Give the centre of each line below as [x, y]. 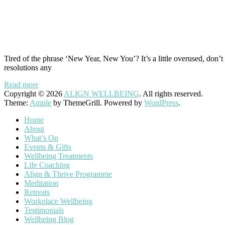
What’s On [41, 138]
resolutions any [28, 68]
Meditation [41, 183]
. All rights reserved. [171, 94]
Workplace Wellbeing [58, 201]
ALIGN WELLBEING [101, 94]
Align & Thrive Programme [68, 174]
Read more [21, 85]
